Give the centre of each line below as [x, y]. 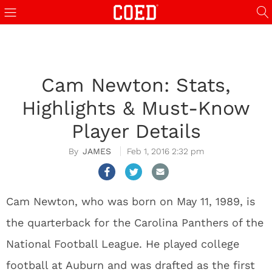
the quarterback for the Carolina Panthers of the [135, 223]
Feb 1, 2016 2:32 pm [165, 151]
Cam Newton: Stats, [136, 85]
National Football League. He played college [123, 244]
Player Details [136, 131]
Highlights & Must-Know [136, 108]
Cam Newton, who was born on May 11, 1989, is [131, 201]
